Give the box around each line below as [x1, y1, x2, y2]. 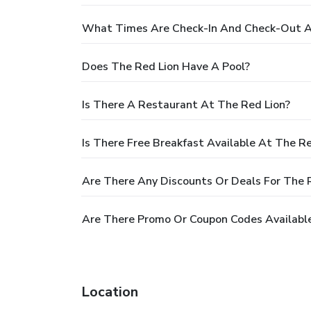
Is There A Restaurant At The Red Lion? [82, 96, 290, 112]
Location [81, 282, 138, 301]
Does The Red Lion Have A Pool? [82, 58, 250, 74]
